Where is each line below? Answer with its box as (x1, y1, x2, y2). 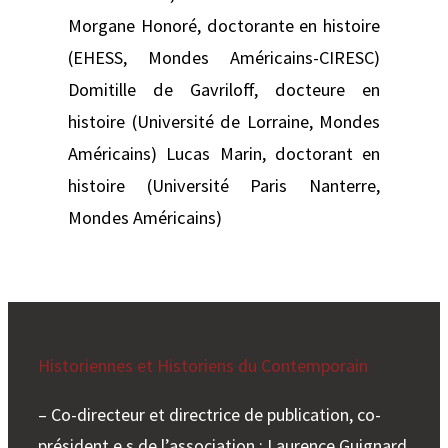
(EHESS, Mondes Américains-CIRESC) (68, 45, 380, 69)
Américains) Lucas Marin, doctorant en (68, 141, 380, 165)
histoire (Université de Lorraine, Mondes (68, 109, 380, 133)
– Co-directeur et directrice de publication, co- (38, 402, 381, 426)
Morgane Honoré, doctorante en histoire (68, 13, 380, 37)
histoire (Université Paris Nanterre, (68, 173, 380, 197)
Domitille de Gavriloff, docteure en (68, 77, 380, 101)
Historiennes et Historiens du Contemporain (38, 353, 368, 377)
